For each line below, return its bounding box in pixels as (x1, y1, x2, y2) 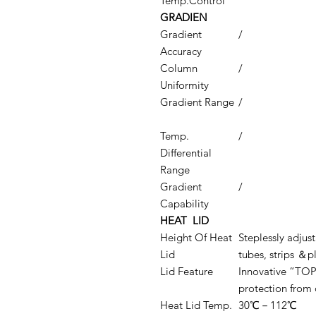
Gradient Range (160, 95, 234, 109)
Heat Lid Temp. (160, 298, 232, 312)
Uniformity (160, 78, 209, 92)
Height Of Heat (160, 231, 232, 244)
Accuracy (160, 44, 202, 58)
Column (160, 61, 197, 75)
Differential (160, 146, 212, 159)
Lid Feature (160, 265, 213, 278)
